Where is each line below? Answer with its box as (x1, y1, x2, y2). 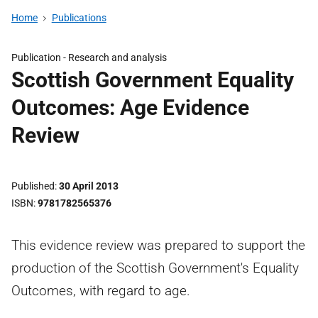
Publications (51, 12, 106, 23)
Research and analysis (68, 52, 167, 63)
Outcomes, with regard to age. (11, 283, 190, 299)
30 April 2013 (59, 180, 119, 192)
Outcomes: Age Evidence (11, 95, 249, 120)
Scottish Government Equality (11, 67, 294, 92)
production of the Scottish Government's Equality (11, 260, 299, 276)
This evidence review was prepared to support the (11, 237, 305, 253)
